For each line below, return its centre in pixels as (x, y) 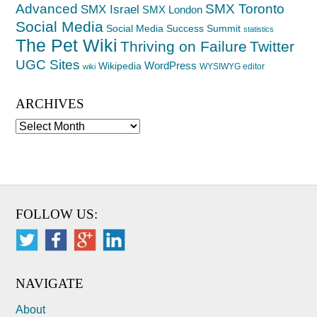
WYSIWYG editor (232, 66)
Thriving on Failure (184, 46)
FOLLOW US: (57, 214)
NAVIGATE (50, 283)
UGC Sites (48, 64)
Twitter (272, 46)
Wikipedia (120, 65)
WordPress (171, 65)
